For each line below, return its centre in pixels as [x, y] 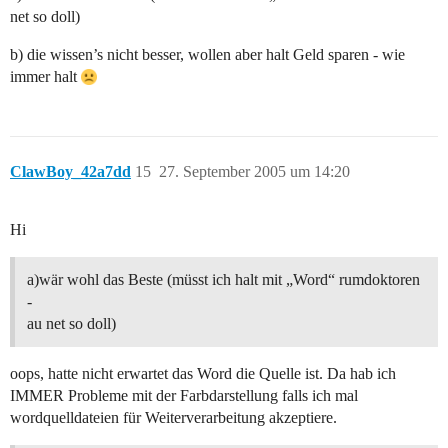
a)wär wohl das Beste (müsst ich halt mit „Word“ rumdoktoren [223, 280]
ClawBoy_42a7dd [70, 172]
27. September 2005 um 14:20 [254, 172]
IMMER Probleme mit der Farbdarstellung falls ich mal [184, 396]
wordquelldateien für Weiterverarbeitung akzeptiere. [173, 418]
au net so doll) [71, 324]
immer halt [45, 77]
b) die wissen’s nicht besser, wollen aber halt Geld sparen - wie [207, 55]
